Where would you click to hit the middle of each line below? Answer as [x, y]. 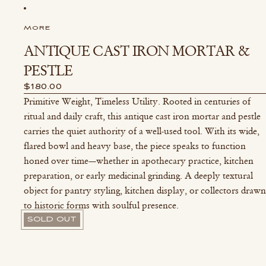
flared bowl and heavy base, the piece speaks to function [135, 146]
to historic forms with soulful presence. [101, 205]
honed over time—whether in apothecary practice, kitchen [139, 161]
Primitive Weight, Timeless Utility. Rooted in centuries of [137, 101]
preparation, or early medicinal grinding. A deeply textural [138, 175]
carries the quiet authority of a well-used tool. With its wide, [142, 131]
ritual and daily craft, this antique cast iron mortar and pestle [142, 116]
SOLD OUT [52, 219]
